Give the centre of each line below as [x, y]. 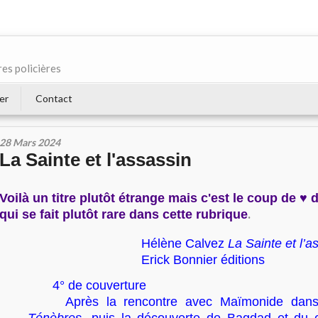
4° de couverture [87, 285]
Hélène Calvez [183, 243]
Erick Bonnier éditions [203, 260]
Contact [54, 98]
